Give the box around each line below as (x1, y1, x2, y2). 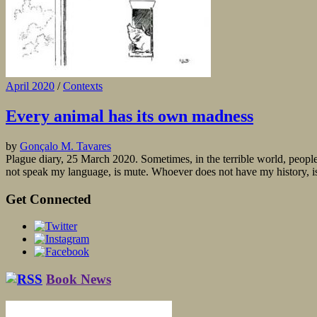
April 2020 (6, 80, 54, 92)
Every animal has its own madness (6, 106, 253, 125)
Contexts (63, 80, 103, 92)
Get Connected (6, 191, 91, 207)
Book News (46, 271, 111, 287)
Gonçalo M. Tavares (20, 139, 111, 152)
